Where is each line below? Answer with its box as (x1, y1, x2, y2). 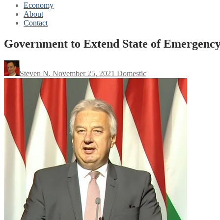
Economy (24, 1, 54, 9)
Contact (24, 19, 48, 27)
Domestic (115, 69, 146, 78)
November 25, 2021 (53, 69, 115, 78)
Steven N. (20, 69, 51, 78)
